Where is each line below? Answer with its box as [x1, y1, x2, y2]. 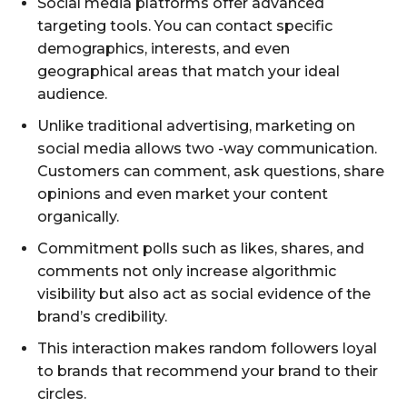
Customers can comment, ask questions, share [37, 162, 384, 180]
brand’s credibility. [37, 307, 167, 325]
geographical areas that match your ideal [37, 62, 340, 80]
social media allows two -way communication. [37, 139, 377, 157]
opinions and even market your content [37, 184, 328, 203]
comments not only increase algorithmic [37, 262, 336, 280]
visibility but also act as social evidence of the [37, 284, 371, 303]
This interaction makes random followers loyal [37, 339, 377, 357]
